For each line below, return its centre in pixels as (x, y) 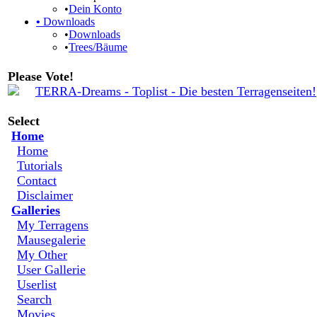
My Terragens (53, 225)
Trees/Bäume (98, 47)
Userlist (37, 284)
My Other (42, 255)
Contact (37, 180)
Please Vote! (41, 76)
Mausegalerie (51, 240)
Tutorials (40, 166)
